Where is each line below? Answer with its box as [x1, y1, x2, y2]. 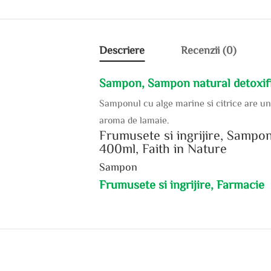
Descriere [99, 44, 145, 55]
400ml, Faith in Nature [99, 141, 227, 155]
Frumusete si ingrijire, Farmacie [99, 177, 265, 190]
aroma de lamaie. [99, 114, 170, 125]
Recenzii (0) [181, 44, 237, 55]
